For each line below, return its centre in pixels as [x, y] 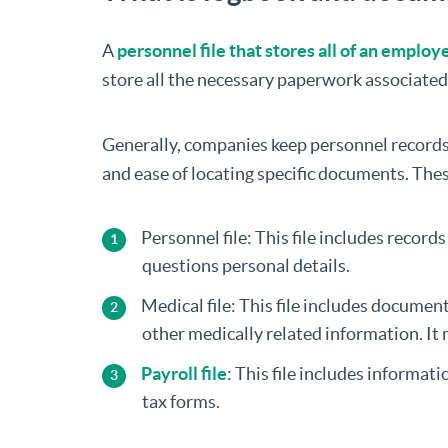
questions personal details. [246, 266]
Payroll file [184, 374]
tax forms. [181, 402]
